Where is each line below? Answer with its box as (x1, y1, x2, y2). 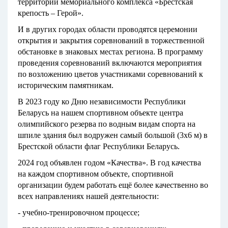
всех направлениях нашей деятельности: (18, 192, 159, 201)
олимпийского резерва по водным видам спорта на (18, 120, 195, 129)
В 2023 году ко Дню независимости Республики (18, 97, 186, 106)
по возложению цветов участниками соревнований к (18, 70, 203, 79)
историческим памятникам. (18, 81, 113, 90)
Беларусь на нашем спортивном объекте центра (18, 108, 183, 118)
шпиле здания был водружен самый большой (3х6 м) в (18, 131, 208, 140)
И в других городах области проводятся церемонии (18, 25, 197, 34)
